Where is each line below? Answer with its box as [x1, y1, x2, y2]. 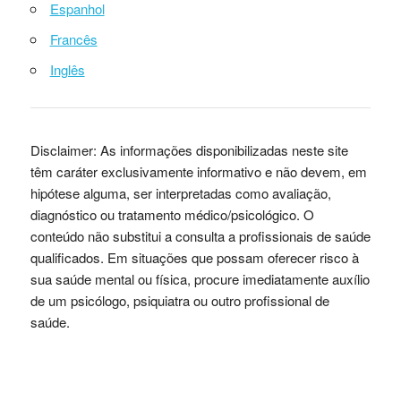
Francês [49, 30, 98, 49]
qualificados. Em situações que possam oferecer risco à [30, 248, 359, 268]
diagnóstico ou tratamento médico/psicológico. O [30, 205, 314, 225]
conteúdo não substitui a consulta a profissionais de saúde [30, 226, 371, 246]
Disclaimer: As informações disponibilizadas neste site [30, 141, 348, 160]
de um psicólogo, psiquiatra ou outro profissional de [30, 291, 329, 311]
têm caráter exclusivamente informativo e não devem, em [30, 162, 367, 182]
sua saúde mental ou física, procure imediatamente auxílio [30, 269, 370, 289]
